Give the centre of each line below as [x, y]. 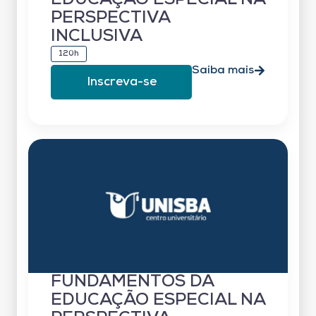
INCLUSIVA [97, 36]
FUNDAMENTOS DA [132, 282]
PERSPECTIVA [110, 18]
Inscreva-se [121, 82]
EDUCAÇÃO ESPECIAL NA [158, 300]
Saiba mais [223, 70]
